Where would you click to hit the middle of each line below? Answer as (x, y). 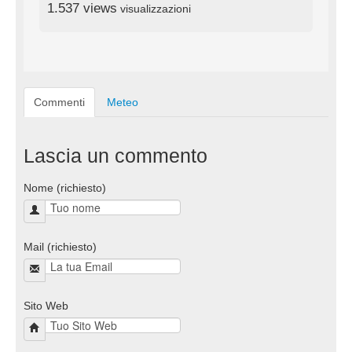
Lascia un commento (115, 156)
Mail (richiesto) (60, 246)
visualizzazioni (154, 8)
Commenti (59, 102)
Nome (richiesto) (65, 187)
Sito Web (46, 305)
